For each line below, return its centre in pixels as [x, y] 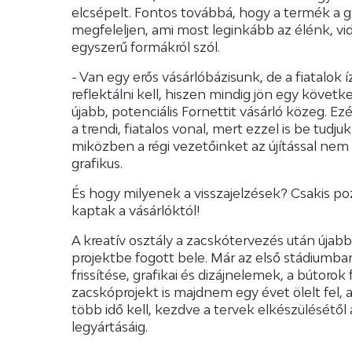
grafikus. [97, 163]
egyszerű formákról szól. [145, 47]
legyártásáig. [109, 326]
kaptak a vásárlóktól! [136, 210]
